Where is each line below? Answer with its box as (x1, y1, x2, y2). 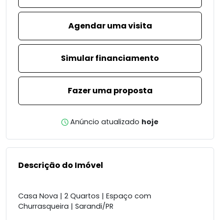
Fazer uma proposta (67, 85, 153, 96)
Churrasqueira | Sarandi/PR (18, 201, 113, 211)
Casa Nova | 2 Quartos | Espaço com (18, 191, 151, 201)
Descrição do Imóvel (18, 160, 103, 171)
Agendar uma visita (68, 20, 152, 31)
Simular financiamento (61, 53, 159, 64)
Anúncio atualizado (70, 117, 139, 127)
